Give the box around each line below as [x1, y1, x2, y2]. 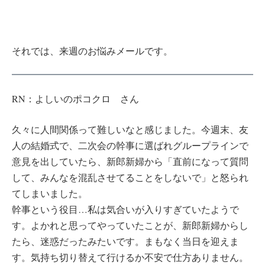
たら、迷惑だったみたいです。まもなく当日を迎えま [12, 235, 239, 248]
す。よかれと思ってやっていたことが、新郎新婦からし [12, 219, 248, 232]
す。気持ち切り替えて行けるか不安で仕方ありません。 [12, 251, 248, 264]
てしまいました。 [12, 187, 88, 200]
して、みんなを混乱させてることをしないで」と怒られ [12, 171, 248, 184]
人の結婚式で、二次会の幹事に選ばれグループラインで [12, 139, 248, 152]
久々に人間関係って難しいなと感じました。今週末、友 [12, 123, 248, 136]
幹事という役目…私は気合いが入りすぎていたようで [12, 203, 239, 216]
